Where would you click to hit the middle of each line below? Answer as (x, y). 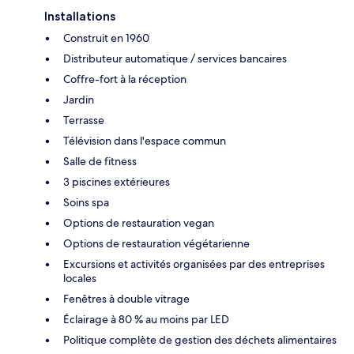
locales (80, 278)
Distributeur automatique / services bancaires (175, 58)
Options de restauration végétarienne (156, 243)
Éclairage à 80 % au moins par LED (146, 319)
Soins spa (86, 202)
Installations (80, 16)
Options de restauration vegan (139, 222)
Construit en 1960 (106, 38)
